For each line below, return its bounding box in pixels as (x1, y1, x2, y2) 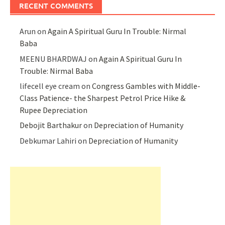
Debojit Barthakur (20, 120, 82, 131)
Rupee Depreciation (20, 105, 88, 116)
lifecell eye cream (20, 81, 80, 91)
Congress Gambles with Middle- (92, 81, 201, 91)
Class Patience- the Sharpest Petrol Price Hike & (20, 93, 186, 103)
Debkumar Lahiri (20, 135, 77, 146)
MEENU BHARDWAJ (20, 53, 87, 64)
